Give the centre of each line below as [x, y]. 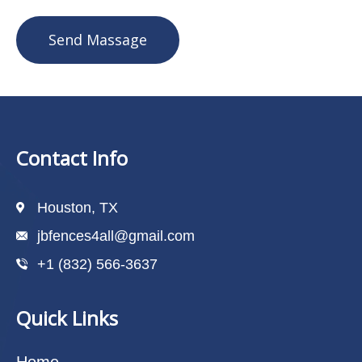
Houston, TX [77, 207]
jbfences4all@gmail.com [116, 236]
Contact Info [72, 158]
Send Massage [98, 40]
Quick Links [67, 318]
